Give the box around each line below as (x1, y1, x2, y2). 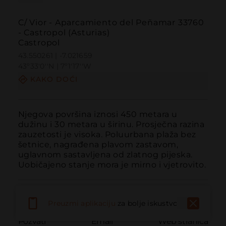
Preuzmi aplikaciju (48, 198, 116, 208)
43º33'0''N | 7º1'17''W (18, 62, 92, 71)
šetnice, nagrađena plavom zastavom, (18, 139, 179, 149)
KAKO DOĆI (30, 75, 78, 84)
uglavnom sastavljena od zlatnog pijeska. (18, 149, 193, 159)
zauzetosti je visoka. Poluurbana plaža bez (18, 129, 196, 139)
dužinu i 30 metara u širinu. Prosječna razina (18, 119, 205, 129)
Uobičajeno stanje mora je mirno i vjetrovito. (18, 159, 206, 169)
